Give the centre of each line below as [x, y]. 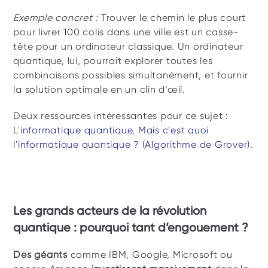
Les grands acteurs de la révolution [110, 211]
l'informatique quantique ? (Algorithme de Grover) [132, 144]
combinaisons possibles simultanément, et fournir [131, 75]
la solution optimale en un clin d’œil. [99, 89]
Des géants [40, 255]
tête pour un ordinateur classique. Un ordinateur [128, 46]
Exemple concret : [57, 18]
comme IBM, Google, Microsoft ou [150, 255]
